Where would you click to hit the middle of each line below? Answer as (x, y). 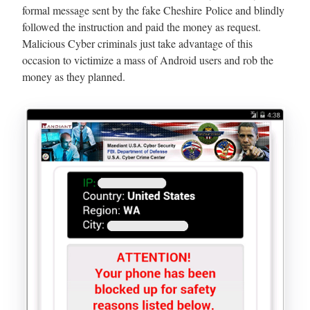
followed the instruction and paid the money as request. (142, 26)
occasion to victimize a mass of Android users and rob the (148, 60)
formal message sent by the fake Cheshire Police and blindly (153, 10)
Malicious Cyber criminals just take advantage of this (137, 43)
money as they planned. (74, 76)
